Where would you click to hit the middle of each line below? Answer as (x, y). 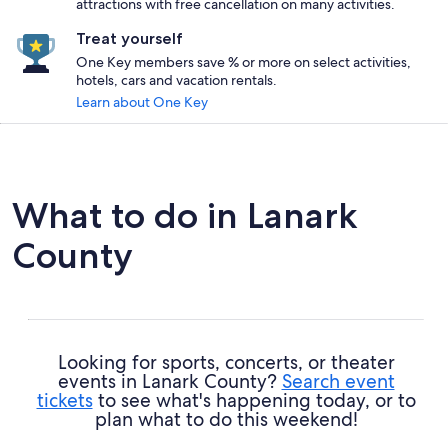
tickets (64, 400)
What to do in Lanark (185, 215)
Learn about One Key (142, 101)
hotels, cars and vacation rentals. (176, 79)
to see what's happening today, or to (254, 400)
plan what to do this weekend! (226, 419)
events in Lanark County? (169, 381)
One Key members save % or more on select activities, (243, 61)
